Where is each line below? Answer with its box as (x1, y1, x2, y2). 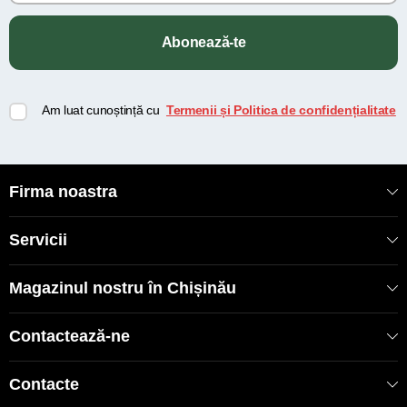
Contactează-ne (9, 326, 130, 345)
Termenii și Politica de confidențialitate (165, 102, 396, 117)
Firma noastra (9, 182, 117, 201)
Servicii (9, 230, 67, 249)
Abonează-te (161, 34, 246, 50)
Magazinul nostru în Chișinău (9, 278, 236, 297)
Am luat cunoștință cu (42, 102, 163, 117)
